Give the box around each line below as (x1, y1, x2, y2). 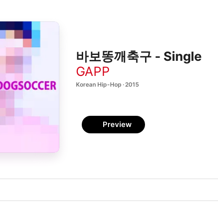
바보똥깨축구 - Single (76, 49, 202, 64)
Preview (103, 120, 132, 129)
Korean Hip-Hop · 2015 (76, 80, 139, 88)
